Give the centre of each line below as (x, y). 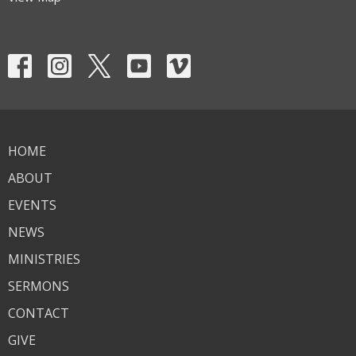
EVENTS (32, 205)
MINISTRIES (44, 259)
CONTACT (39, 313)
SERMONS (39, 286)
